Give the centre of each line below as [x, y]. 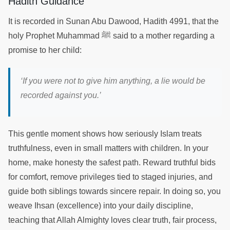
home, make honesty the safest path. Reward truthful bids [112, 162]
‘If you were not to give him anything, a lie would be [113, 81]
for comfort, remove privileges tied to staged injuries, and [110, 177]
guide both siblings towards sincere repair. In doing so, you [114, 191]
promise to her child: [46, 50]
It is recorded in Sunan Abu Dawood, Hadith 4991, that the [113, 22]
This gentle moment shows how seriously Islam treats [105, 133]
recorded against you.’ [61, 95]
